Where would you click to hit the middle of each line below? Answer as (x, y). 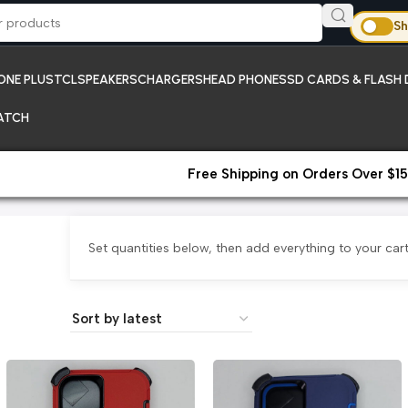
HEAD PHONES (245, 79)
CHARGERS (170, 79)
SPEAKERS (107, 79)
